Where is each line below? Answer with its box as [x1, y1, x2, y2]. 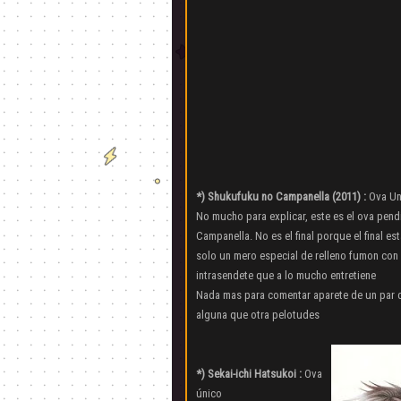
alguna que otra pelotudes [196, 308, 320, 322]
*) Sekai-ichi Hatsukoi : [196, 367, 302, 381]
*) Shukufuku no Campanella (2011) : [196, 190, 366, 204]
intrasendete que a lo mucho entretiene [196, 269, 376, 283]
